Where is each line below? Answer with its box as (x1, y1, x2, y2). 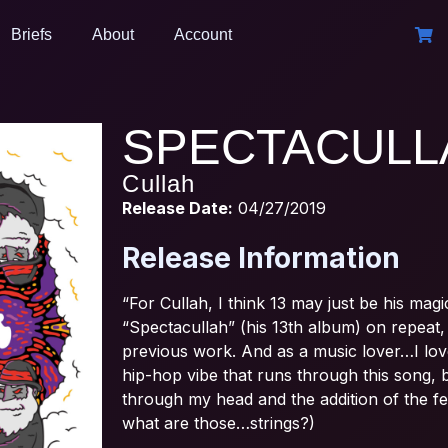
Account (174, 26, 232, 43)
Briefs (11, 26, 52, 43)
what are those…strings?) (122, 413, 316, 434)
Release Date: (122, 197, 234, 218)
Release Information (122, 241, 401, 276)
